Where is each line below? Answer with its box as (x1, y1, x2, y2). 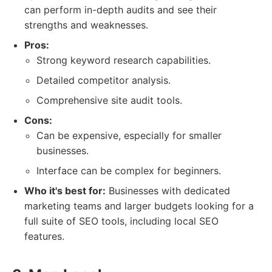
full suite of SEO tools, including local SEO (24, 215, 219, 227)
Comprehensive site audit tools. (36, 94, 182, 106)
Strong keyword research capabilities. (36, 54, 211, 66)
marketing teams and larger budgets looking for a (24, 200, 254, 212)
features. (24, 230, 64, 242)
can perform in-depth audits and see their (24, 4, 217, 16)
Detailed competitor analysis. (36, 74, 171, 86)
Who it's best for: (24, 185, 106, 197)
